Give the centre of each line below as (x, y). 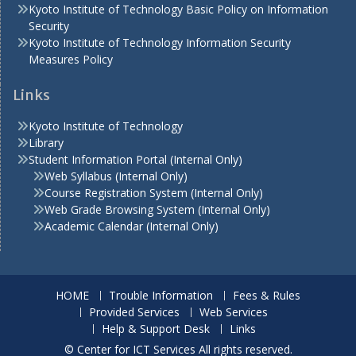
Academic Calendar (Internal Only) (132, 226)
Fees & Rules (267, 295)
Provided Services (134, 312)
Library (46, 143)
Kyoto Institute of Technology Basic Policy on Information (178, 9)
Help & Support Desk (155, 329)
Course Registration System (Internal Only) (154, 193)
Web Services (234, 312)
